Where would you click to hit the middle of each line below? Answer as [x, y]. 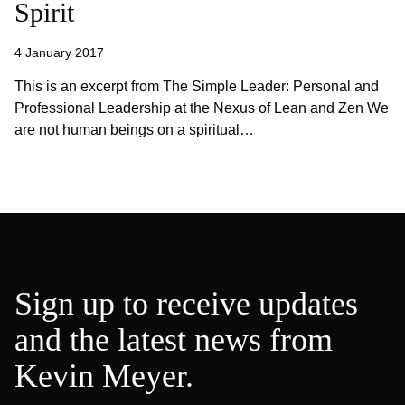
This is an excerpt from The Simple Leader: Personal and [197, 86]
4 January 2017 [59, 52]
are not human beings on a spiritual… [134, 130]
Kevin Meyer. [104, 376]
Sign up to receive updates [186, 304]
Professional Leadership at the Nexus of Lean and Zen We [202, 108]
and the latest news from [174, 340]
